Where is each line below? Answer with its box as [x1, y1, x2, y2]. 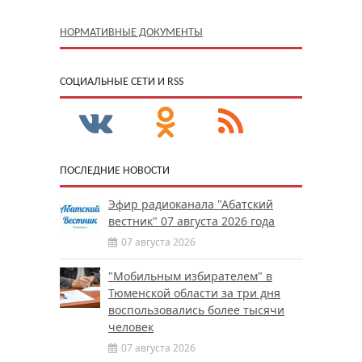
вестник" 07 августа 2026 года [108, 213, 275, 229]
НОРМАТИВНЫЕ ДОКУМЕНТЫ [60, 27, 203, 40]
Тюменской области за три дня [108, 285, 280, 301]
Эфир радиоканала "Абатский [108, 196, 273, 213]
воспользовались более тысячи [108, 302, 284, 318]
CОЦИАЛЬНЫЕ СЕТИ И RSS [60, 76, 183, 89]
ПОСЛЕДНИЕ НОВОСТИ [60, 165, 170, 178]
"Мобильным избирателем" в [108, 268, 272, 284]
